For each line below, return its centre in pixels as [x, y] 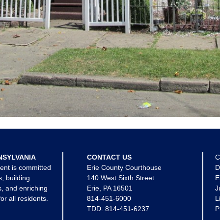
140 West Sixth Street [121, 178]
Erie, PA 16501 [110, 188]
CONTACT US [109, 157]
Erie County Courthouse [124, 167]
